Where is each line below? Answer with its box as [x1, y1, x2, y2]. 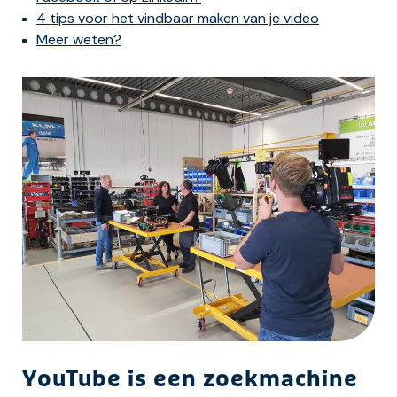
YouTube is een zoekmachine [22, 365, 358, 394]
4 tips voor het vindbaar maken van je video [36, 8, 319, 27]
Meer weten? [36, 29, 121, 49]
